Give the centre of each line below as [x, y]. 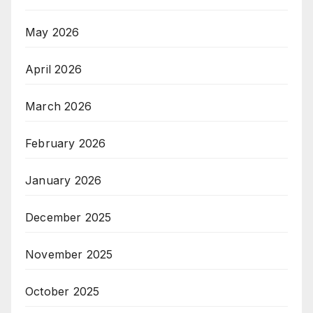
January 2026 [64, 180]
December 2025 [68, 217]
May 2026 [52, 32]
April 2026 [53, 69]
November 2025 [69, 254]
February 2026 [66, 143]
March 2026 [58, 106]
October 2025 [63, 291]
